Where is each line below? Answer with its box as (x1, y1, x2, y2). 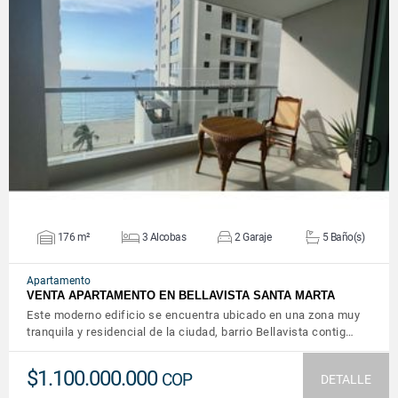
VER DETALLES (162, 78, 236, 91)
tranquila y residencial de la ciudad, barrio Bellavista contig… (27, 325, 354, 338)
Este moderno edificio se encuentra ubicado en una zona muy (27, 308, 360, 322)
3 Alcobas (141, 230, 187, 243)
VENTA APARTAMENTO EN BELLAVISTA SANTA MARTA (27, 289, 335, 302)
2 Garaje (235, 230, 271, 243)
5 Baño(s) (322, 230, 365, 243)
